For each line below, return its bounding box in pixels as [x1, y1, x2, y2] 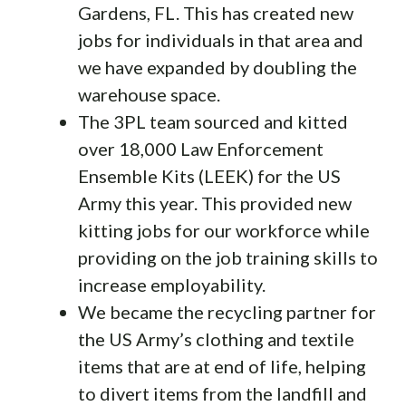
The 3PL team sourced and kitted [78, 110, 348, 132]
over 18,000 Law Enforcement [78, 137, 324, 159]
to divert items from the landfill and [78, 382, 367, 404]
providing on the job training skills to [78, 246, 378, 268]
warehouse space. [78, 82, 220, 105]
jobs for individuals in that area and [78, 28, 363, 51]
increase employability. [78, 273, 266, 295]
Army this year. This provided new [78, 191, 352, 214]
